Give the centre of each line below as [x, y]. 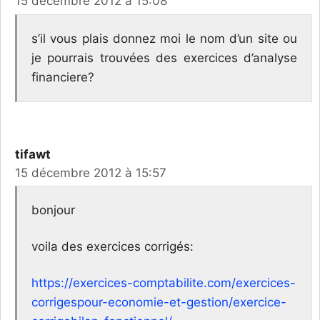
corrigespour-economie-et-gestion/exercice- [159, 302]
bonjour [53, 210]
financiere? [63, 77]
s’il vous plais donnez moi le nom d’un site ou [164, 38]
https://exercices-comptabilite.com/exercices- [164, 282]
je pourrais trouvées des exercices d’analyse [164, 57]
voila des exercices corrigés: [112, 247]
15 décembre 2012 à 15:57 [91, 172]
